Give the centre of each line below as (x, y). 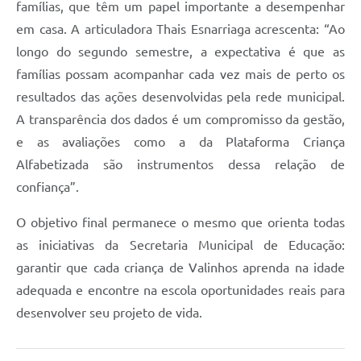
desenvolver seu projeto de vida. (109, 313)
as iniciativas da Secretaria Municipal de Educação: (180, 245)
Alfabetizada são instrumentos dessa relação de (180, 165)
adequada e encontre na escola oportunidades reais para (180, 290)
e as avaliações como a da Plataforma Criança (180, 142)
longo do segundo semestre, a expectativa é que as (180, 52)
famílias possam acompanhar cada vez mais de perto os (180, 75)
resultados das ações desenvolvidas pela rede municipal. (180, 97)
